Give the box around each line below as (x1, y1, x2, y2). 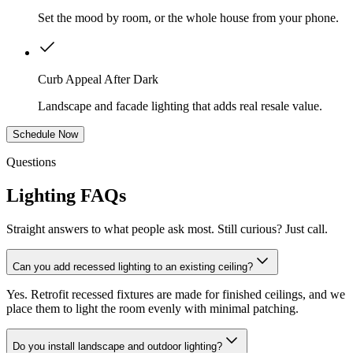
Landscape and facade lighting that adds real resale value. (38, 99, 322, 113)
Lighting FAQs (6, 185, 126, 206)
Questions (6, 155, 56, 169)
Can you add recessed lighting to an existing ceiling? (13, 261, 253, 273)
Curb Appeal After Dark (38, 72, 158, 87)
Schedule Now (13, 128, 78, 141)
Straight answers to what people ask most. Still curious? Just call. (6, 222, 328, 236)
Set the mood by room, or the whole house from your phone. (38, 11, 339, 25)
